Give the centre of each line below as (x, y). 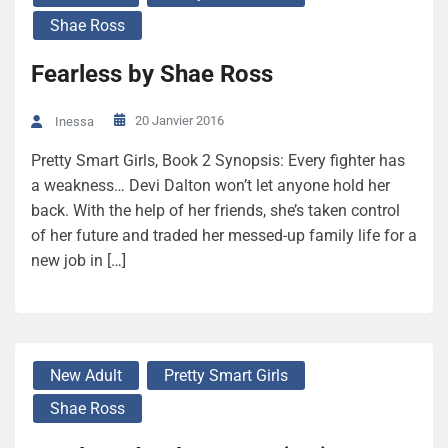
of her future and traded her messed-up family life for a (224, 235)
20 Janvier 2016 (179, 120)
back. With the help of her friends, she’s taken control (215, 210)
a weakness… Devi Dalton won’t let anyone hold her (210, 185)
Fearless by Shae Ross (152, 74)
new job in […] (78, 260)
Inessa (74, 121)
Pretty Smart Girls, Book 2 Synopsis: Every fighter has (218, 160)
